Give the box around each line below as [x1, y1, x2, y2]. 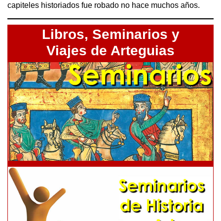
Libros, [41, 27, 88, 42]
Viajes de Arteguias [46, 43, 175, 59]
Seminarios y [88, 27, 180, 42]
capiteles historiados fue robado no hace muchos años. [7, 1, 200, 10]
